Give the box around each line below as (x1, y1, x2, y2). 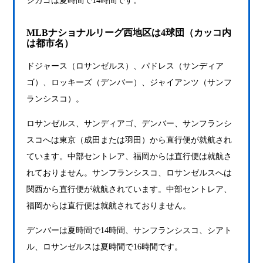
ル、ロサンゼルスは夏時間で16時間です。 (26, 242, 183, 251)
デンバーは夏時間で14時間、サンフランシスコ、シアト (26, 226, 232, 235)
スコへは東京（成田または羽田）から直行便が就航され (26, 136, 232, 144)
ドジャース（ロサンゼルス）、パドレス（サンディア (26, 62, 224, 70)
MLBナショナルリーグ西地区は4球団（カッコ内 (26, 28, 232, 38)
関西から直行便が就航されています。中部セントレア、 (26, 185, 232, 194)
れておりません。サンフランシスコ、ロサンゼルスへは (26, 168, 232, 177)
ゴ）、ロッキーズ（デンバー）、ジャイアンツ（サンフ (26, 78, 232, 87)
